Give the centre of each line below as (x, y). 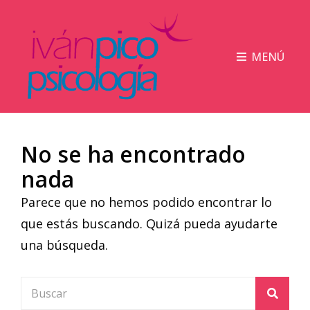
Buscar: (43, 288)
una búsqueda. (64, 245)
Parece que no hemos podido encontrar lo (146, 202)
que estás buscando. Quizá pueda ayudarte (149, 224)
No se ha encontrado (133, 154)
